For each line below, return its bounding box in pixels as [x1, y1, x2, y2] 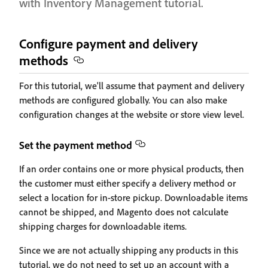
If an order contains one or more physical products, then [19, 163, 244, 175]
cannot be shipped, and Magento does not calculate [19, 206, 229, 218]
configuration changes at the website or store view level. [19, 108, 244, 120]
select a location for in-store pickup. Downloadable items [19, 191, 248, 203]
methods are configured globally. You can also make [19, 94, 227, 106]
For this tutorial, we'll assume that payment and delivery [19, 80, 244, 92]
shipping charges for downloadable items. [19, 220, 187, 232]
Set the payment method [19, 138, 132, 151]
